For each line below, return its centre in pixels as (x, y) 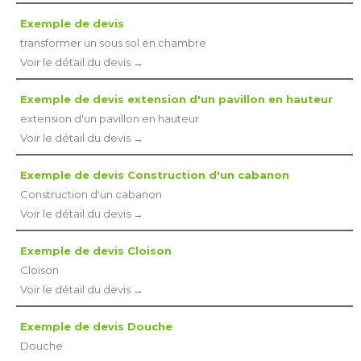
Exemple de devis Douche (96, 326)
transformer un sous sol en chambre (113, 43)
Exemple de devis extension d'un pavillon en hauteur (176, 99)
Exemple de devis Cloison (96, 251)
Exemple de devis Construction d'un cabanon (155, 175)
